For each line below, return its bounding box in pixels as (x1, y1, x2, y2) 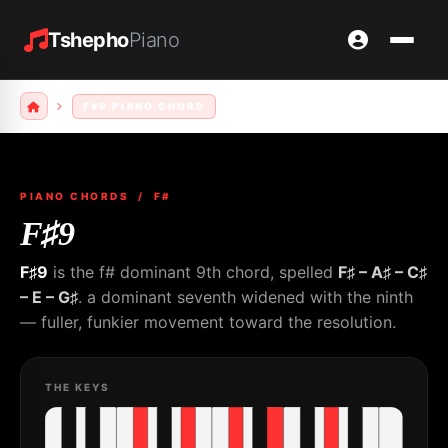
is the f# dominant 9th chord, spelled (48, 262, 338, 282)
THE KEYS (45, 381, 110, 393)
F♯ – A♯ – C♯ (338, 262, 427, 282)
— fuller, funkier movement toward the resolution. (20, 312, 396, 332)
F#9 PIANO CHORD (82, 99, 205, 112)
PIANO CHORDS (20, 190, 129, 202)
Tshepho (48, 27, 129, 52)
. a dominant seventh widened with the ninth (78, 287, 413, 307)
